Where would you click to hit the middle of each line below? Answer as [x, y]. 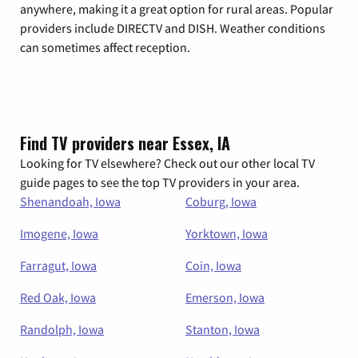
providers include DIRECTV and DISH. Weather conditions [173, 28]
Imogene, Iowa [59, 233]
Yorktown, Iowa [227, 233]
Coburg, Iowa [221, 201]
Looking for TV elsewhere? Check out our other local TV [167, 163]
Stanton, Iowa [223, 329]
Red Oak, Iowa [58, 297]
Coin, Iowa [213, 265]
